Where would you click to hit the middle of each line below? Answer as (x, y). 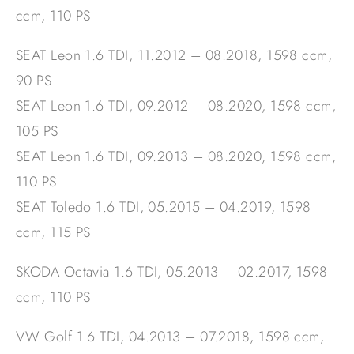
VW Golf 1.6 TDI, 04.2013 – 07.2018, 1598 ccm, (170, 337)
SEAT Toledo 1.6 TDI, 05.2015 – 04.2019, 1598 (164, 207)
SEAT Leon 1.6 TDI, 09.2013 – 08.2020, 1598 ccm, (176, 157)
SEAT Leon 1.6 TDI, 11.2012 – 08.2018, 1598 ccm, (174, 56)
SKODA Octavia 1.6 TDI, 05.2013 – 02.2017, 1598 (172, 272)
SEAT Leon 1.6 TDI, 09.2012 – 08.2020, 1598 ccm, (176, 106)
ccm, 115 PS (53, 233)
